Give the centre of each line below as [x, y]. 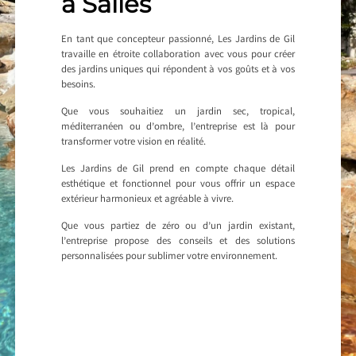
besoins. [78, 86]
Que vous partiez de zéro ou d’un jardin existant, [178, 227]
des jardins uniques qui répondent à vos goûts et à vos [178, 71]
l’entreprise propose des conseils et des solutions [178, 242]
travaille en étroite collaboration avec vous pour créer [178, 56]
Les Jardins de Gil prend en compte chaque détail [178, 170]
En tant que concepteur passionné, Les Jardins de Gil [178, 41]
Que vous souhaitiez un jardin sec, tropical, [178, 113]
